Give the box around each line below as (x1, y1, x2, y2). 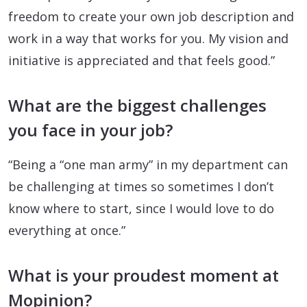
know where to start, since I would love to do (8, 199, 274, 217)
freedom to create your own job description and (8, 8, 294, 25)
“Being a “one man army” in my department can (8, 156, 288, 173)
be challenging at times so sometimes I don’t (8, 177, 274, 195)
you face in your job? (8, 118, 173, 141)
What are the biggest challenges (8, 93, 267, 116)
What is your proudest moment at (8, 263, 279, 286)
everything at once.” (8, 221, 125, 238)
